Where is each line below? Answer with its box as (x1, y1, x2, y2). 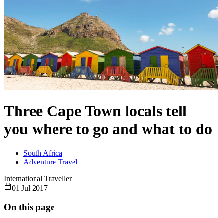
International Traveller (4, 174, 72, 182)
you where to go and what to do (4, 120, 212, 138)
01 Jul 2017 (12, 183, 48, 192)
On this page (4, 201, 54, 212)
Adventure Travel (23, 157, 77, 166)
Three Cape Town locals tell (4, 102, 187, 120)
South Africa (23, 148, 62, 157)
